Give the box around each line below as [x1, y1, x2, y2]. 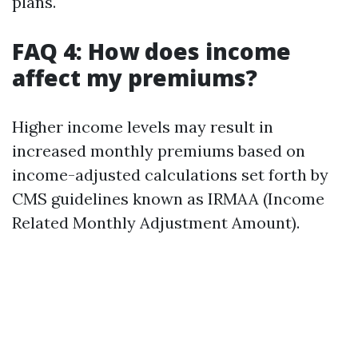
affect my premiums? [12, 62, 257, 93]
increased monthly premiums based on [12, 141, 305, 161]
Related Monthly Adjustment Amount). [12, 213, 300, 233]
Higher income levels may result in [12, 117, 273, 137]
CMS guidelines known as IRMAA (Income [12, 189, 324, 209]
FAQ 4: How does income [12, 36, 291, 66]
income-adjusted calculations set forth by [12, 165, 328, 185]
